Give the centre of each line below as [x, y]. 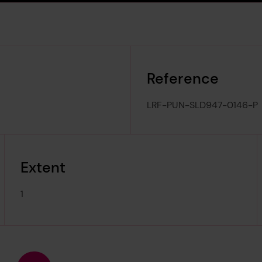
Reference [183, 78]
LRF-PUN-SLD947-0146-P [203, 105]
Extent [43, 167]
